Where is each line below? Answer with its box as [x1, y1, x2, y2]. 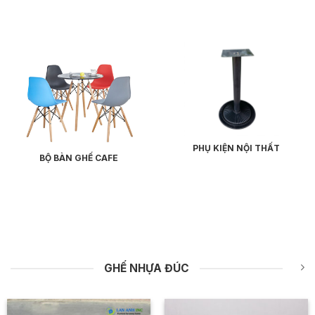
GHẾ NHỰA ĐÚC [104, 262, 189, 276]
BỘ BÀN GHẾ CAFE [39, 152, 118, 163]
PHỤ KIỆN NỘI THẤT [193, 143, 280, 154]
